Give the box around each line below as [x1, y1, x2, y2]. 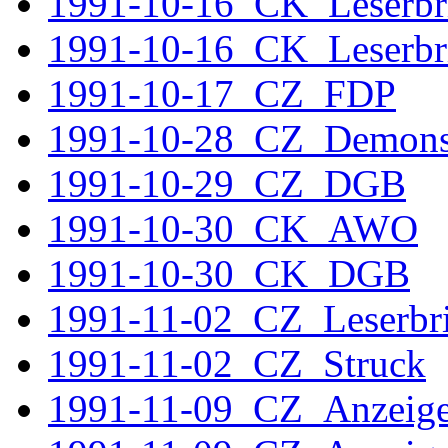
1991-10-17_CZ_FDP [48, 72, 396, 115]
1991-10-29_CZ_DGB [48, 162, 406, 205]
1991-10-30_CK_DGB [48, 252, 410, 295]
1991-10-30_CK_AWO [48, 207, 418, 250]
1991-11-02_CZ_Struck [48, 342, 426, 385]
